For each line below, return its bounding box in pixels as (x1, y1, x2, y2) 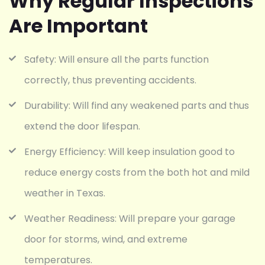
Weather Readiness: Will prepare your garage (24, 211, 235, 225)
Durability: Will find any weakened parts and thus (24, 98, 249, 112)
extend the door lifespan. (24, 119, 140, 133)
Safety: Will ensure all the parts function (24, 52, 209, 66)
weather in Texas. (24, 186, 105, 200)
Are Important (9, 12, 148, 39)
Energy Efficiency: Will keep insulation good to (24, 144, 235, 159)
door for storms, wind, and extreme (24, 232, 188, 246)
